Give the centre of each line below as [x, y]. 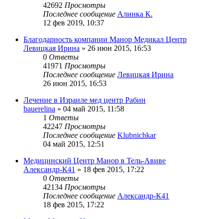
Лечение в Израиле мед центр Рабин [85, 100]
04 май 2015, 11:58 [94, 109]
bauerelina [39, 109]
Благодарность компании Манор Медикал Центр [105, 40]
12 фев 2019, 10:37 [74, 23]
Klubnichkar [137, 135]
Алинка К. [135, 14]
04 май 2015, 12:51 [74, 144]
